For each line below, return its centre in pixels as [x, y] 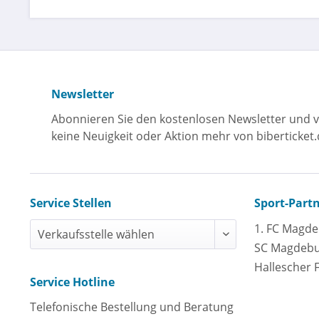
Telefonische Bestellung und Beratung [132, 307]
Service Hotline [72, 282]
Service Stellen [71, 203]
